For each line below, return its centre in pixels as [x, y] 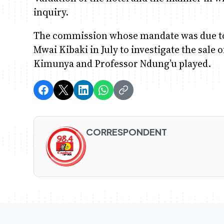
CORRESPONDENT [127, 132]
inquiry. [51, 12]
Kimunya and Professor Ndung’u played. [122, 64]
